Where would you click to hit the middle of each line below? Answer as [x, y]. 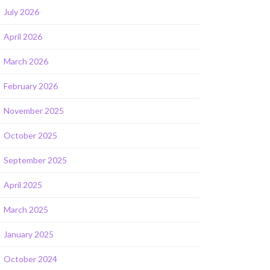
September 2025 [35, 160]
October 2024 [30, 259]
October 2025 [30, 135]
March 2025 [26, 209]
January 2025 [29, 234]
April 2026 [23, 36]
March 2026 [26, 61]
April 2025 [23, 185]
